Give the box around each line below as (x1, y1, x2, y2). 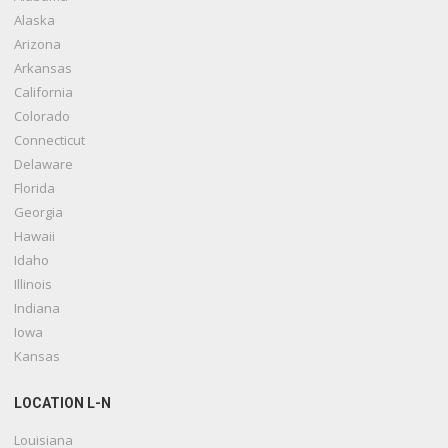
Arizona (14, 35, 62, 54)
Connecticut (14, 131, 86, 150)
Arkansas (14, 59, 73, 78)
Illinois (14, 275, 53, 294)
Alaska (14, 11, 56, 30)
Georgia (14, 203, 64, 222)
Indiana (14, 299, 61, 318)
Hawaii (14, 227, 56, 246)
